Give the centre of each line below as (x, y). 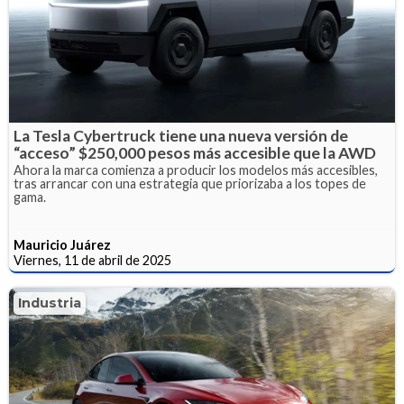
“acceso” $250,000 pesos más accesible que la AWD (195, 152)
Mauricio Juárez (62, 244)
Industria (50, 303)
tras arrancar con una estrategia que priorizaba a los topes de (190, 183)
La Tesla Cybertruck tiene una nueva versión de (181, 135)
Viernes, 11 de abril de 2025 (92, 260)
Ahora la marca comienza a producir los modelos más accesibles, (196, 170)
